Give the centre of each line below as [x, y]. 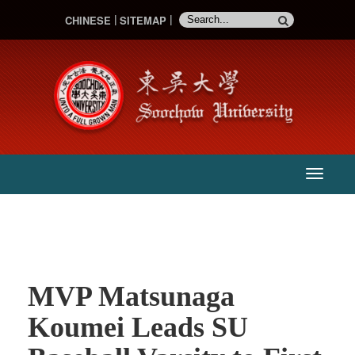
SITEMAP [143, 20]
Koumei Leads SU [138, 328]
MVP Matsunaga [131, 297]
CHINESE [88, 20]
